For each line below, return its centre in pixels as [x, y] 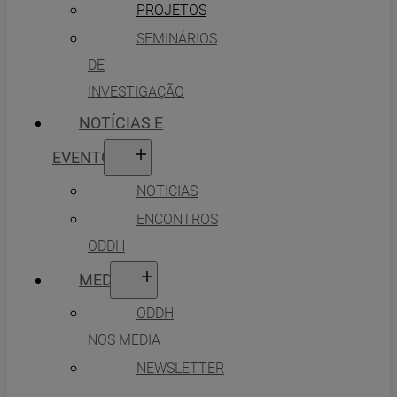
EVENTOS [87, 157]
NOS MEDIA [124, 339]
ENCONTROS [177, 219]
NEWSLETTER [180, 368]
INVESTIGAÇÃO [136, 91]
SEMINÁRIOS [177, 38]
